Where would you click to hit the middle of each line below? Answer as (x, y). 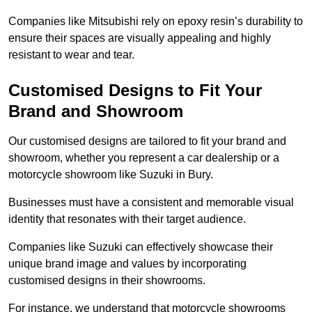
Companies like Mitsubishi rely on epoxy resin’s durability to (156, 22)
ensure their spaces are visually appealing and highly (140, 38)
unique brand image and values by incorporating (127, 264)
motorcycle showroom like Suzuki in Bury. (111, 175)
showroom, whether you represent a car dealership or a (144, 158)
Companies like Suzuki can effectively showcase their (141, 247)
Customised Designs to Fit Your (135, 91)
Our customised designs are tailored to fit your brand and (147, 141)
